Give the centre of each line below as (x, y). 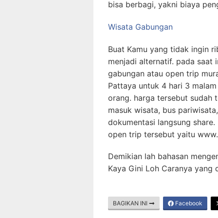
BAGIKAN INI (131, 203)
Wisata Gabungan (140, 27)
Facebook (188, 203)
